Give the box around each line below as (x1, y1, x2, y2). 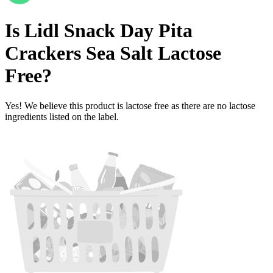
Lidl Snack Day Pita (24, 19, 193, 42)
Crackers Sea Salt (5, 42, 153, 65)
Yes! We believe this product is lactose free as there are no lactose (5, 100, 255, 111)
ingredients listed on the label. (5, 111, 119, 122)
